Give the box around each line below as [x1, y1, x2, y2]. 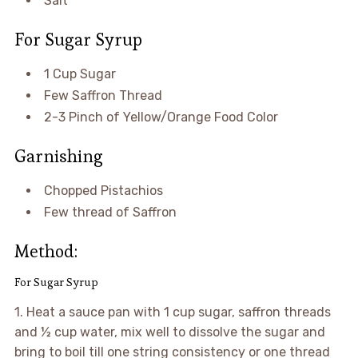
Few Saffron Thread [43, 87, 162, 103]
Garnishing [14, 144, 103, 167]
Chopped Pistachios [43, 182, 163, 198]
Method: [14, 239, 78, 262]
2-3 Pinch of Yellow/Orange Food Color [43, 109, 278, 125]
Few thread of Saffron [43, 204, 177, 220]
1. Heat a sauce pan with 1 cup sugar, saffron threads [14, 304, 331, 320]
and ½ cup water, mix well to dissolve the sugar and [14, 324, 325, 340]
